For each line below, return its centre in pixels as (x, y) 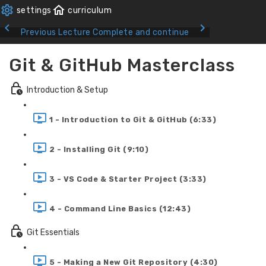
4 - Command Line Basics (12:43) (120, 208)
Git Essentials (53, 232)
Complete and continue (141, 32)
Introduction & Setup (67, 90)
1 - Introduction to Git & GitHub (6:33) (132, 119)
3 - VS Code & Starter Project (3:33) (128, 179)
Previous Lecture (56, 32)
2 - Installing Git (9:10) (99, 149)
